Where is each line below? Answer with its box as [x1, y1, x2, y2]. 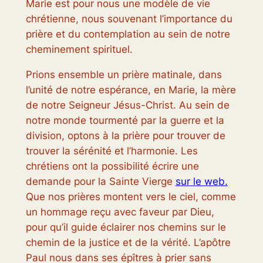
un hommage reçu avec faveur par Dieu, [25, 205, 214, 218]
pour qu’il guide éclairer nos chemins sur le [25, 221, 226, 233]
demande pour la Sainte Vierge [25, 175, 176, 187]
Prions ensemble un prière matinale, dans [25, 68, 222, 80]
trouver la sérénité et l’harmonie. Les [25, 144, 198, 157]
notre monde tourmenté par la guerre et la [25, 114, 224, 126]
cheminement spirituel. [25, 43, 133, 56]
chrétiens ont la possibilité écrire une [25, 160, 199, 172]
